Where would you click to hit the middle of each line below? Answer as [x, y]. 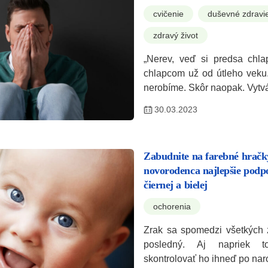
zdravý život [176, 35]
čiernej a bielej [176, 185]
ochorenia [172, 206]
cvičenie [168, 13]
